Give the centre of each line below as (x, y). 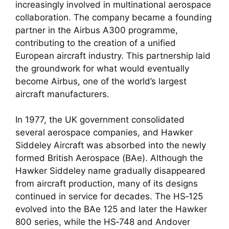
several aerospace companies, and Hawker (104, 133)
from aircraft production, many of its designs (107, 184)
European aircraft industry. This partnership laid (113, 55)
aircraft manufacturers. (62, 94)
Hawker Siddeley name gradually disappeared (110, 171)
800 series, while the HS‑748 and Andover (103, 222)
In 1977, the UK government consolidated (100, 120)
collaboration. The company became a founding (113, 17)
